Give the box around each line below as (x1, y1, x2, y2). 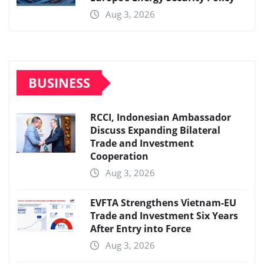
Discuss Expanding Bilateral (90, 124, 220, 137)
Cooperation (90, 150, 148, 163)
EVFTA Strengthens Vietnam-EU (90, 196, 236, 210)
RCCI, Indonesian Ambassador (90, 111, 231, 124)
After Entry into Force (90, 222, 191, 236)
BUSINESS (28, 74, 90, 92)
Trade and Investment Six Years (90, 209, 238, 223)
